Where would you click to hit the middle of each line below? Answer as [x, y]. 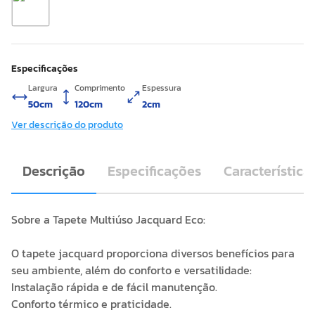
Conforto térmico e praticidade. [91, 304]
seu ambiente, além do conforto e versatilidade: [131, 270]
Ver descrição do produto [67, 125]
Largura [43, 88]
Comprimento [100, 88]
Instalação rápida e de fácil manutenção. [114, 287]
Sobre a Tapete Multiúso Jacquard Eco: [108, 219]
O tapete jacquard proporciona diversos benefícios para [153, 253]
